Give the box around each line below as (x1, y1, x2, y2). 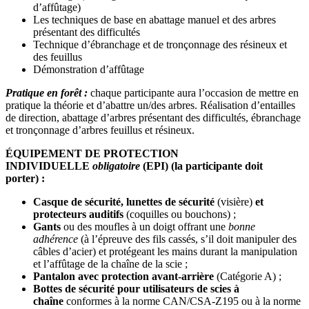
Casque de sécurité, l (33, 196, 129, 208)
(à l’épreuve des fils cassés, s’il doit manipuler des (78, 233, 297, 246)
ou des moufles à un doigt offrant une (61, 221, 228, 233)
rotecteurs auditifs (39, 208, 123, 221)
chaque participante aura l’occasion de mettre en (88, 87, 299, 99)
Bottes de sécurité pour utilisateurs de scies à (33, 283, 239, 295)
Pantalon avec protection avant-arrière (33, 270, 217, 283)
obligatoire (92, 160, 143, 172)
